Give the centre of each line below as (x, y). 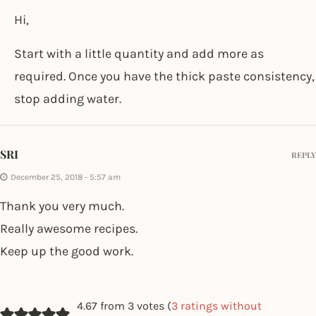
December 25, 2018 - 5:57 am (66, 177)
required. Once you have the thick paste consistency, (164, 76)
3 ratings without (216, 305)
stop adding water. (68, 98)
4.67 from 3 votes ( (124, 305)
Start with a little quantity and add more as (139, 53)
